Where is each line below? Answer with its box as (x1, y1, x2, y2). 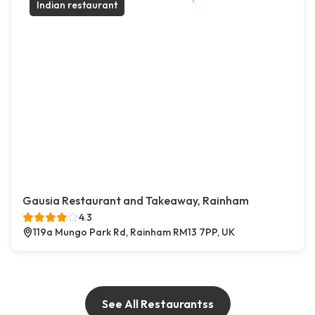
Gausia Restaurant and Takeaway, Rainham (22, 193, 249, 208)
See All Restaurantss (101, 297, 214, 311)
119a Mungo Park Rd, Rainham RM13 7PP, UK (33, 226, 235, 239)
